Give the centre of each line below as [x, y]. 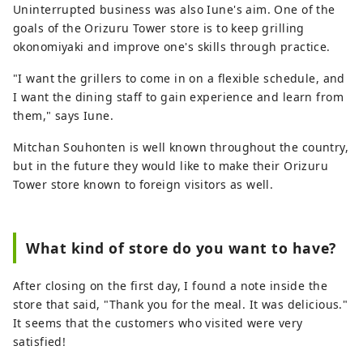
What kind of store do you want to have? [181, 248]
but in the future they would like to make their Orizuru [171, 165]
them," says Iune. [64, 115]
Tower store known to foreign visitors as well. [143, 184]
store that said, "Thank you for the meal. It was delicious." [181, 304]
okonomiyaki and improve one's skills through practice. [172, 46]
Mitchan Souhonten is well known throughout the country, [181, 147]
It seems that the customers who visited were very [158, 322]
